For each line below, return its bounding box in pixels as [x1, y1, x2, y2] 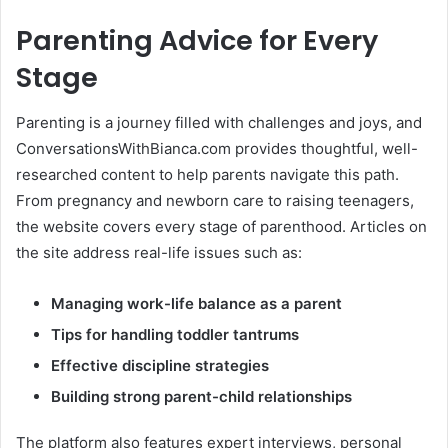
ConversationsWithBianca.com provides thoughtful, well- [16, 138, 418, 158]
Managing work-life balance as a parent [51, 293, 342, 313]
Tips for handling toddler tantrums [51, 324, 299, 344]
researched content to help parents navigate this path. [16, 164, 399, 184]
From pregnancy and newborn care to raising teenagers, [16, 190, 414, 210]
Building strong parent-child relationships [51, 386, 352, 406]
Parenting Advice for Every [16, 22, 378, 60]
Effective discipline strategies [51, 355, 269, 375]
